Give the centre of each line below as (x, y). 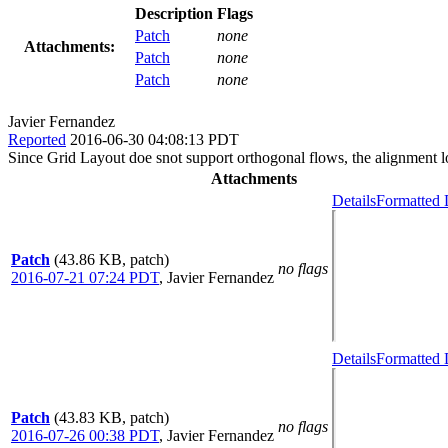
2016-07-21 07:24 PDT (85, 277)
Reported (37, 139)
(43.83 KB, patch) (111, 417)
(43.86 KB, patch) (111, 259)
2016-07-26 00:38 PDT (85, 435)
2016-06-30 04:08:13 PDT (154, 139)
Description (174, 13)
